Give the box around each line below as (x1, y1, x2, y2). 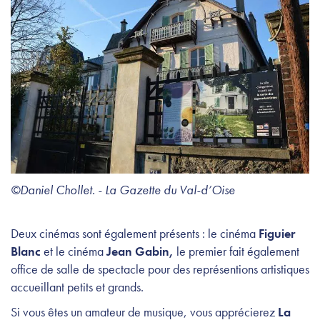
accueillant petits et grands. (11, 278, 144, 295)
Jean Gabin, (106, 242, 174, 259)
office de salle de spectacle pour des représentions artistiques (11, 260, 309, 277)
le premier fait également (174, 242, 299, 259)
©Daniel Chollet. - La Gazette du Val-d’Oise (11, 181, 235, 198)
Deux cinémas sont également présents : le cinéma (11, 224, 256, 241)
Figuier (256, 224, 295, 241)
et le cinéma (41, 242, 106, 259)
